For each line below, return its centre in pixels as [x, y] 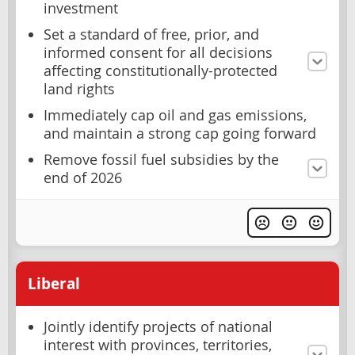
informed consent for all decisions [158, 52]
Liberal [54, 284]
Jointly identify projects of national [158, 327]
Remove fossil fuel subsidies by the [161, 159]
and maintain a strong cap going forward [180, 133]
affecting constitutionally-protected [160, 71]
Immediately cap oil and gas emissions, [175, 115]
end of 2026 [83, 177]
